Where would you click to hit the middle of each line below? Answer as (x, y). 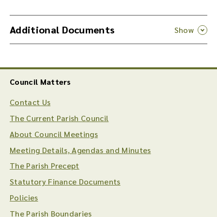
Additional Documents (62, 29)
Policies (24, 197)
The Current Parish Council (59, 118)
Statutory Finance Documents (65, 182)
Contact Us (30, 102)
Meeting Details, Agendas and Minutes (80, 150)
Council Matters (40, 81)
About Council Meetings (54, 134)
